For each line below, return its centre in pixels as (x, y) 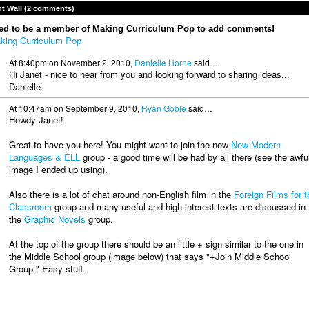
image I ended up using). (58, 170)
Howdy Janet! (36, 120)
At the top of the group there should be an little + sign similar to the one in (156, 244)
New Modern (256, 145)
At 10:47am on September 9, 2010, (75, 108)
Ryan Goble (163, 108)
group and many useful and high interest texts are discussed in (178, 207)
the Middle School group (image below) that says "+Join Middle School (150, 257)
